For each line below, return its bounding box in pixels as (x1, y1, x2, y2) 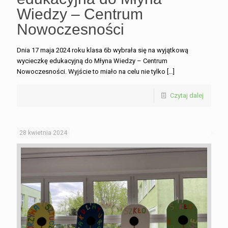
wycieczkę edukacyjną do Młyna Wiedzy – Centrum (17, 56, 167, 65)
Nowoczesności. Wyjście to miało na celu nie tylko (17, 67, 165, 75)
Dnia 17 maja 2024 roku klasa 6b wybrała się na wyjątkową (17, 46, 188, 54)
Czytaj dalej (170, 91, 204, 99)
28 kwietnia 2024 (19, 129, 67, 136)
